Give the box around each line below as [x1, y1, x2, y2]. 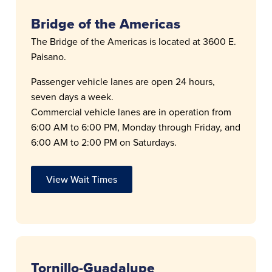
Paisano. [31, 49, 67, 64]
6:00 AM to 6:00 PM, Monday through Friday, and [31, 120, 241, 134]
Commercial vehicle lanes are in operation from [31, 104, 232, 119]
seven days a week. [31, 89, 114, 104]
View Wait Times [46, 172, 118, 186]
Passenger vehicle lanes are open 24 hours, [31, 74, 216, 89]
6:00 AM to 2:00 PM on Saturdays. [31, 135, 177, 149]
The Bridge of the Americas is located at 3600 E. [31, 34, 237, 49]
